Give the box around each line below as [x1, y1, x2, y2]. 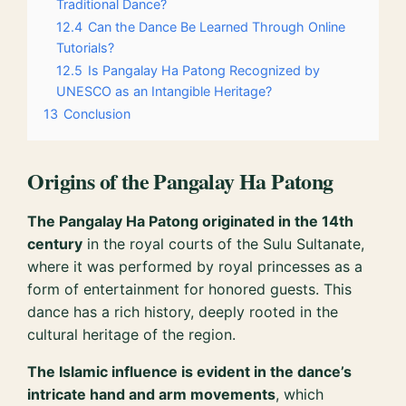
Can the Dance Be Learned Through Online [88, 19, 346, 35]
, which [275, 385, 324, 404]
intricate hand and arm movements [27, 385, 276, 404]
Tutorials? [56, 40, 115, 56]
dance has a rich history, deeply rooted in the [27, 303, 339, 322]
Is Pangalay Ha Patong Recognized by [88, 63, 321, 79]
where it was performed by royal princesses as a [27, 257, 363, 276]
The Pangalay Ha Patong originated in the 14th [27, 212, 354, 231]
